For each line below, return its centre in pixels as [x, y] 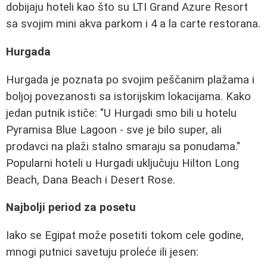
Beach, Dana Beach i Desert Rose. [91, 180]
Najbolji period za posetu [71, 208]
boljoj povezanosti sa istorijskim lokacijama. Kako [128, 96]
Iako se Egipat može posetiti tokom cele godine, [125, 236]
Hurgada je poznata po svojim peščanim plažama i [130, 80]
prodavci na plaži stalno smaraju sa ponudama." [123, 146]
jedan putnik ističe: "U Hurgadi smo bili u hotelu [121, 113]
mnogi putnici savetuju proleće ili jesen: [102, 252]
